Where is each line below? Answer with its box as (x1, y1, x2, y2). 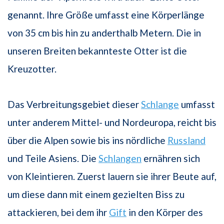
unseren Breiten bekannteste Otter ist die (7, 45, 187, 57)
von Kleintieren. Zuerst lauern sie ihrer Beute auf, (7, 170, 216, 182)
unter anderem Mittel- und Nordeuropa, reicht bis (7, 116, 216, 128)
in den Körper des (126, 206, 203, 218)
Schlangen (98, 152, 141, 164)
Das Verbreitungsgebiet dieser (7, 98, 141, 110)
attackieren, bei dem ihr (7, 206, 109, 218)
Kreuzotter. (7, 63, 56, 75)
